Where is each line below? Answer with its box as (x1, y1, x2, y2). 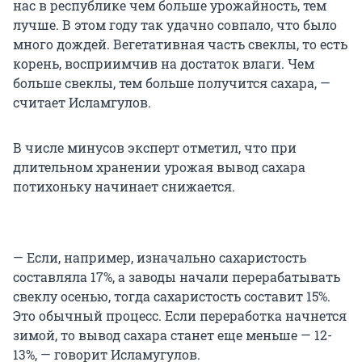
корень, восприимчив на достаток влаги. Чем (13, 54, 314, 72)
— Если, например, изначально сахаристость (13, 248, 306, 266)
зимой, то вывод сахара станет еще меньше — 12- (13, 326, 332, 343)
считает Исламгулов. (13, 93, 151, 111)
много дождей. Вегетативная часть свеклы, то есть (13, 35, 347, 53)
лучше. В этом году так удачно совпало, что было (13, 15, 337, 33)
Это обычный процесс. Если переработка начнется (13, 306, 347, 324)
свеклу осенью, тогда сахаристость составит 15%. (13, 287, 330, 305)
